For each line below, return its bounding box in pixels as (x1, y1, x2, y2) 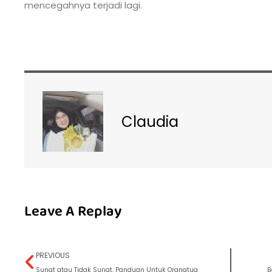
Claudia (121, 111, 178, 132)
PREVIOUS (36, 250, 70, 261)
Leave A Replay (24, 200, 121, 224)
